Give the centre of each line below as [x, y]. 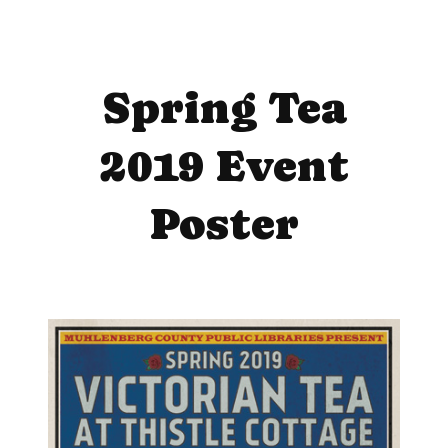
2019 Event [224, 166]
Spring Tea [224, 108]
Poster [224, 224]
